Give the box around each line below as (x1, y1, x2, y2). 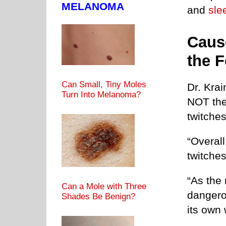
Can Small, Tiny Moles (62, 79, 146, 89)
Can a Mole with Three (62, 181, 146, 191)
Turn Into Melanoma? (62, 89, 141, 99)
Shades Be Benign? (62, 191, 135, 201)
